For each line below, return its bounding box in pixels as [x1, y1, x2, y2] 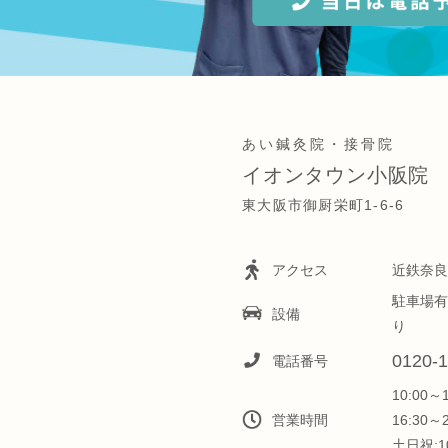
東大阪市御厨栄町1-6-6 [242, 194, 405, 215]
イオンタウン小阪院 [242, 159, 430, 189]
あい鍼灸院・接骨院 [242, 133, 395, 154]
